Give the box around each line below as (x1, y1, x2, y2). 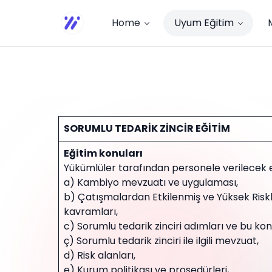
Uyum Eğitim (174, 16, 234, 30)
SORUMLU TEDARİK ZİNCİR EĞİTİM (64, 121, 230, 135)
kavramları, (64, 205, 118, 219)
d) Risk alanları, (64, 248, 135, 262)
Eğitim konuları (64, 146, 143, 160)
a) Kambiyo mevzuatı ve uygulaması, (64, 175, 238, 189)
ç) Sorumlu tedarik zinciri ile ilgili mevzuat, (64, 234, 259, 248)
